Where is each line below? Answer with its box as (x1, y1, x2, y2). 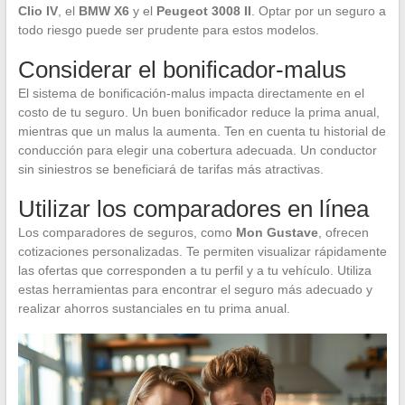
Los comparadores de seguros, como (17, 224, 236, 240)
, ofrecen (317, 224, 369, 240)
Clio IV (17, 3, 58, 18)
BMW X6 (78, 3, 129, 18)
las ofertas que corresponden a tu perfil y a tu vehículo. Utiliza (17, 262, 372, 278)
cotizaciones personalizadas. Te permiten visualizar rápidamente (17, 243, 387, 259)
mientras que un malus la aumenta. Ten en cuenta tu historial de (17, 123, 386, 138)
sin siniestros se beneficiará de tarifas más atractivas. (17, 161, 324, 176)
